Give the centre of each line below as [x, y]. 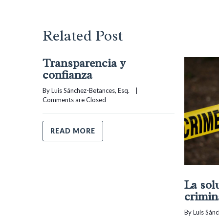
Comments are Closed [74, 99]
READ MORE [73, 131]
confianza [67, 75]
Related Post [83, 35]
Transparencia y [84, 63]
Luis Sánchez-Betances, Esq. [90, 90]
